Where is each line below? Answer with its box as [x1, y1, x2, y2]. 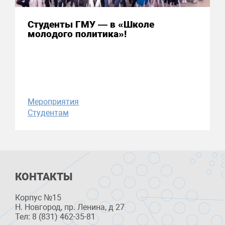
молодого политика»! [28, 28, 127, 40]
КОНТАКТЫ [15, 170, 72, 183]
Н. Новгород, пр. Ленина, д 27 [15, 202, 125, 212]
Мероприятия [28, 96, 79, 106]
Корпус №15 [15, 192, 61, 202]
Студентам [28, 107, 69, 118]
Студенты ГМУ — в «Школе [28, 18, 154, 30]
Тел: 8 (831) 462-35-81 [15, 211, 95, 221]
